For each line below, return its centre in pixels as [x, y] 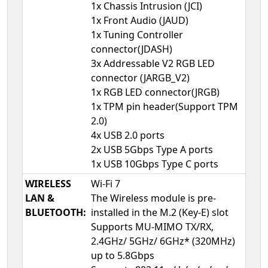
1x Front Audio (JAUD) [140, 21]
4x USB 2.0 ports [128, 135]
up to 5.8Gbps [123, 256]
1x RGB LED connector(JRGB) [155, 92]
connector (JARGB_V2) [140, 78]
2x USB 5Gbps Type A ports [152, 150]
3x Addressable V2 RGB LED [153, 64]
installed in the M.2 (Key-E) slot [160, 213]
